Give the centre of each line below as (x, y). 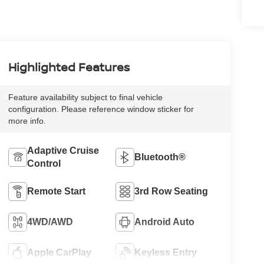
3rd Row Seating (171, 192)
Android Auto (165, 222)
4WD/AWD (50, 222)
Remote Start (56, 192)
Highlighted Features (69, 67)
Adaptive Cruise (63, 151)
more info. (27, 121)
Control (44, 164)
